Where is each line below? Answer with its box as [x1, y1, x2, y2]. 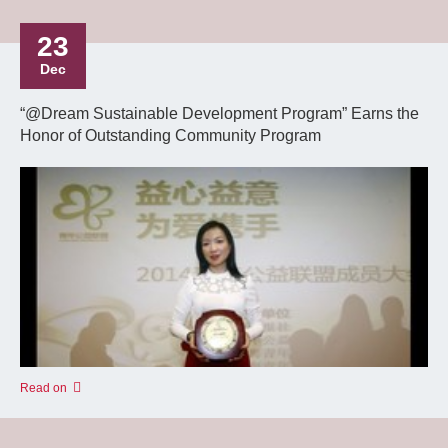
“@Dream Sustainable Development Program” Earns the [20, 105, 419, 122]
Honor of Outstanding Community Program [20, 127, 321, 144]
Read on [20, 381, 67, 395]
